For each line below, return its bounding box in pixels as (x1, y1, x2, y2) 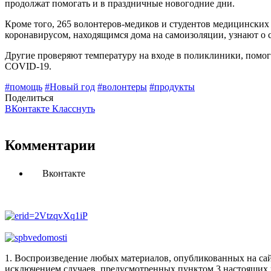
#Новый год (45, 82, 95, 93)
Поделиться (5, 93, 53, 103)
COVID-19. (5, 61, 51, 72)
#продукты (149, 82, 195, 93)
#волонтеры (97, 82, 147, 93)
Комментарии (5, 137, 96, 154)
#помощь (5, 82, 42, 93)
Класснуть (52, 103, 95, 114)
